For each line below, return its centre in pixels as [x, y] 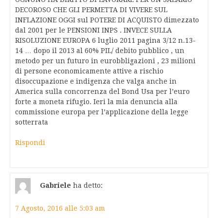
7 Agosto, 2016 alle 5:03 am [60, 209]
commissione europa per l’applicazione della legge [102, 112]
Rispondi [30, 143]
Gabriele [55, 185]
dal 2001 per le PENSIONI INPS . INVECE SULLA [93, 30]
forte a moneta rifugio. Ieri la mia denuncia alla [96, 102]
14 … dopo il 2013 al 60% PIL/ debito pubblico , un [100, 51]
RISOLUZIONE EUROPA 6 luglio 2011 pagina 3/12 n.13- [105, 41]
